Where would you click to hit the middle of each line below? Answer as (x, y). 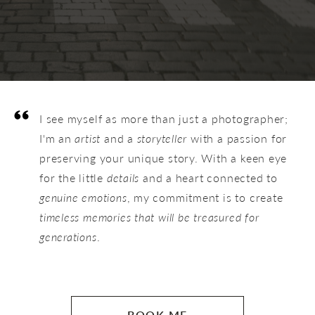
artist (88, 139)
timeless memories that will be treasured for (149, 217)
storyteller (162, 139)
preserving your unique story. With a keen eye (163, 158)
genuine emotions (83, 198)
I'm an (57, 139)
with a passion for (237, 139)
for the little (73, 178)
